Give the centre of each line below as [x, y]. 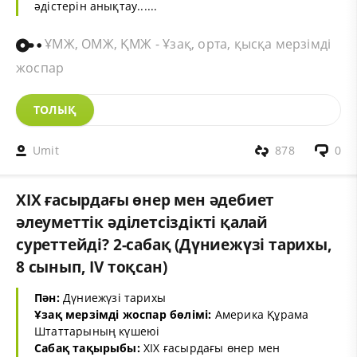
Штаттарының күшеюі [97, 331]
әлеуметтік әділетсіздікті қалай [142, 222]
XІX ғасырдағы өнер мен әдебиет [145, 200]
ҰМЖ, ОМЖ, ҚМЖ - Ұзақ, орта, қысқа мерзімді [186, 44]
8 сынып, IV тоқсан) [92, 267]
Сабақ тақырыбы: [87, 347]
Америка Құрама [260, 314]
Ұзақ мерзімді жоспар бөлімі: [123, 314]
